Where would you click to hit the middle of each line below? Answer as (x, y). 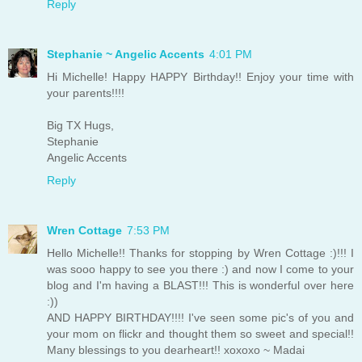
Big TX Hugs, (80, 125)
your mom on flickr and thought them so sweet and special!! (200, 333)
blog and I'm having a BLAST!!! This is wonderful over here (200, 285)
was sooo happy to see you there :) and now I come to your (200, 269)
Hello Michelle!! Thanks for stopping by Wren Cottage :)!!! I (200, 253)
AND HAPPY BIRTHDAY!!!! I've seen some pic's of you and (200, 317)
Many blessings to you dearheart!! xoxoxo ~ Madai (176, 349)
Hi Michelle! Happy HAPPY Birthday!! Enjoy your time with (200, 76)
